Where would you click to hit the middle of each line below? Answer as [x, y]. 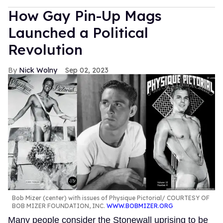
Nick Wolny [38, 70]
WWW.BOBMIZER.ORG [140, 206]
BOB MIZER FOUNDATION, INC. [59, 206]
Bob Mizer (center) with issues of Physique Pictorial [87, 198]
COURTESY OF [187, 198]
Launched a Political [78, 32]
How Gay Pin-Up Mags [85, 15]
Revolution [45, 49]
